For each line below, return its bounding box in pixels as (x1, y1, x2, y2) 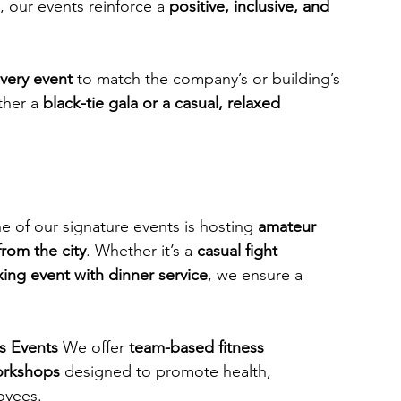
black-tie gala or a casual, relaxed (43, 93, 285, 113)
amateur (258, 217, 320, 236)
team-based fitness (129, 337, 269, 357)
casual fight (197, 241, 282, 260)
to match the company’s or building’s (73, 69, 345, 89)
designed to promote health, (60, 362, 276, 381)
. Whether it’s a (86, 241, 197, 260)
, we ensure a (208, 265, 307, 285)
